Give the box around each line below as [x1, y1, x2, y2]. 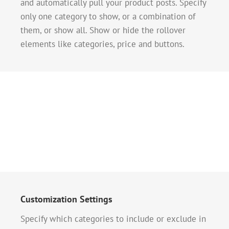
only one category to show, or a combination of [20, 11, 195, 22]
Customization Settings [20, 193, 112, 205]
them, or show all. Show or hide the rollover [20, 25, 186, 36]
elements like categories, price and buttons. [20, 38, 185, 50]
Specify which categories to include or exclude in [20, 213, 206, 225]
